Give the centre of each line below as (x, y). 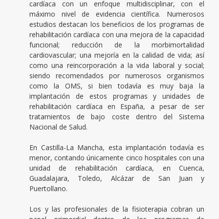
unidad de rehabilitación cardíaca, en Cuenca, (117, 168)
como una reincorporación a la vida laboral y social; (117, 66)
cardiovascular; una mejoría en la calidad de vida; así (117, 55)
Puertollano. (48, 189)
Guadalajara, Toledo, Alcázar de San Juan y (117, 178)
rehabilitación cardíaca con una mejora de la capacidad (117, 35)
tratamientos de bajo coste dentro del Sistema (117, 117)
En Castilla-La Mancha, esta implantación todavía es (117, 148)
